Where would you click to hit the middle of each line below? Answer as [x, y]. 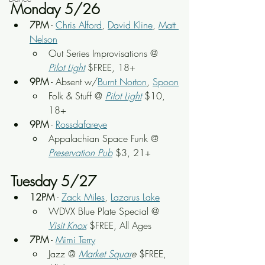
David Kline [130, 25]
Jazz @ [64, 254]
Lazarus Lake [135, 197]
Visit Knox [67, 225]
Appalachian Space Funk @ [105, 138]
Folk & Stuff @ [77, 96]
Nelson [43, 39]
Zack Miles [83, 197]
